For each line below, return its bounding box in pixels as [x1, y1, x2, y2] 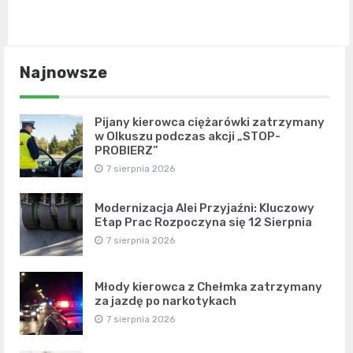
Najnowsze [20, 63, 107, 83]
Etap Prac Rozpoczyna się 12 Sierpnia [95, 215, 312, 230]
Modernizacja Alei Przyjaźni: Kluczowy [95, 201, 314, 216]
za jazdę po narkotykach [95, 294, 236, 309]
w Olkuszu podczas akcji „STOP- [95, 129, 281, 144]
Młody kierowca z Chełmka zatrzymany [95, 280, 322, 295]
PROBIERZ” [95, 143, 158, 158]
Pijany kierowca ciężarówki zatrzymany [95, 115, 325, 130]
